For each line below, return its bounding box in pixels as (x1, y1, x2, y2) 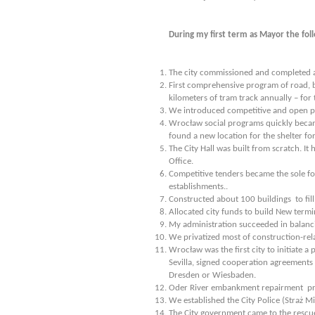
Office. (169, 157, 193, 166)
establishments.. (169, 182, 228, 191)
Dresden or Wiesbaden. (169, 271, 256, 280)
